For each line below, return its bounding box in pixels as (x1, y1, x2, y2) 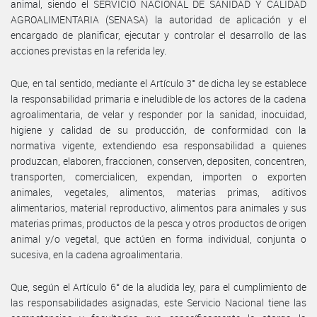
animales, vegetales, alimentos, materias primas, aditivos (11, 185, 306, 199)
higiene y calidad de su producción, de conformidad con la (11, 122, 306, 137)
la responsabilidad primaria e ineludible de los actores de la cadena (11, 91, 306, 105)
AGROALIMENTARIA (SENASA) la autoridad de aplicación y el (11, 12, 306, 26)
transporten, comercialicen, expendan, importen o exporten (11, 169, 306, 183)
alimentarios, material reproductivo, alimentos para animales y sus (11, 200, 306, 214)
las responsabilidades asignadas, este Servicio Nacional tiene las (11, 295, 306, 309)
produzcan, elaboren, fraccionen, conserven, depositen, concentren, (11, 154, 306, 168)
